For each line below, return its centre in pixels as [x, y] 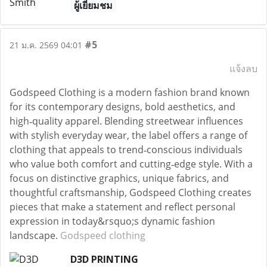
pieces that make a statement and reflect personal [122, 207]
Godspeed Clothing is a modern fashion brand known [130, 92]
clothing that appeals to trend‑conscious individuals [126, 150]
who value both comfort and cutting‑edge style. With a [131, 164]
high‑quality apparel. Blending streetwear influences [126, 121]
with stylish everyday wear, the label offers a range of [128, 135]
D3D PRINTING [104, 259]
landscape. [35, 235]
